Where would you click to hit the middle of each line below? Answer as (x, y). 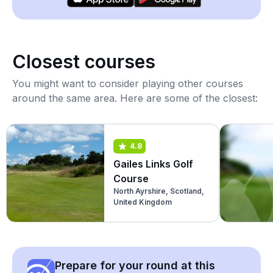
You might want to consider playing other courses (128, 83)
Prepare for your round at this (135, 265)
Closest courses (84, 62)
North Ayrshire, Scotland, (159, 191)
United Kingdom (143, 202)
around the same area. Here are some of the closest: (135, 98)
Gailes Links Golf (153, 164)
